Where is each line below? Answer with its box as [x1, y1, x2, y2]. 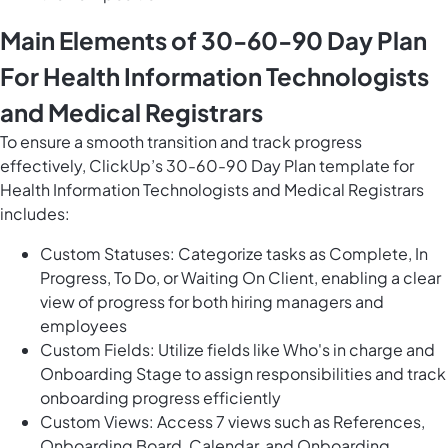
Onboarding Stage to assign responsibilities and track [40, 363, 446, 385]
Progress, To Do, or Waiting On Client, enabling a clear [40, 267, 441, 289]
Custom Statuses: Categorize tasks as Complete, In [40, 243, 428, 265]
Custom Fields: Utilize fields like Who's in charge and [40, 339, 435, 361]
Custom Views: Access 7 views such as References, [40, 411, 425, 433]
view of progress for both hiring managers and [40, 291, 384, 313]
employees [40, 315, 127, 337]
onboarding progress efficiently [40, 387, 281, 409]
